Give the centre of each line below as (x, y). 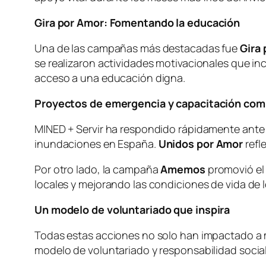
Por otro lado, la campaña (98, 170)
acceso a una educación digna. (111, 78)
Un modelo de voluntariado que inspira (132, 210)
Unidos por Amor (201, 144)
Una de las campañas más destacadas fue (137, 48)
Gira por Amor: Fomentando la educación (137, 23)
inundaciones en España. (96, 144)
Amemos (183, 170)
